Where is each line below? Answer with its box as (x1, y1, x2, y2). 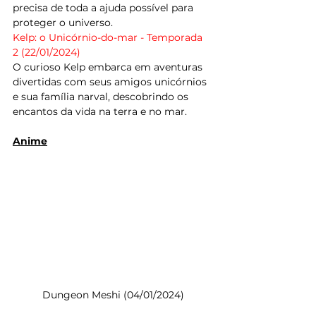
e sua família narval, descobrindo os (13, 90, 191, 104)
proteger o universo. (13, 16, 113, 30)
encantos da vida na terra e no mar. (13, 105, 187, 119)
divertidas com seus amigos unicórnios (13, 75, 209, 89)
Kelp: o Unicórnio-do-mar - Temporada (13, 31, 205, 44)
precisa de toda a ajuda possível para (13, 1, 196, 15)
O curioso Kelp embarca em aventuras (13, 61, 205, 74)
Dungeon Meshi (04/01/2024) (42, 288, 184, 301)
